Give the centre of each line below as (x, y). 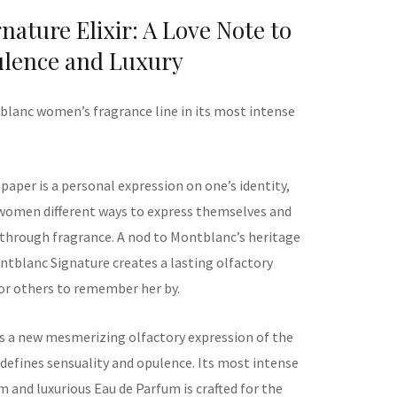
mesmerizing (84, 336)
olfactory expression (190, 336)
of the (273, 336)
